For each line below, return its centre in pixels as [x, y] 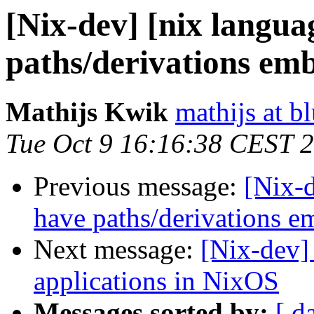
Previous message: [139, 186]
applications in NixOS [156, 281]
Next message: [117, 250]
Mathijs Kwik [87, 112]
